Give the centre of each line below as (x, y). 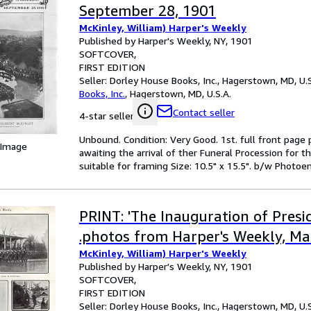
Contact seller (204, 112)
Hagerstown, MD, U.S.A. (180, 93)
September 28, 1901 (148, 11)
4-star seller (107, 116)
